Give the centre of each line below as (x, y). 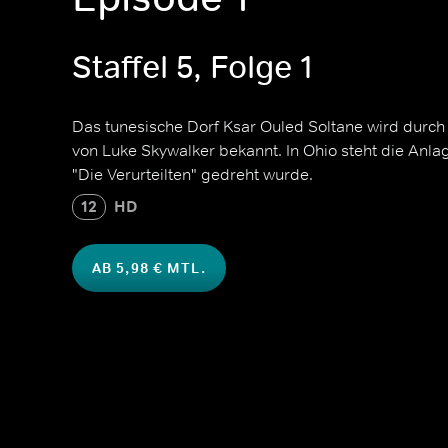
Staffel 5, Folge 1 (192, 67)
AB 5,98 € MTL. (149, 268)
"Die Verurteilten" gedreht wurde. (192, 174)
